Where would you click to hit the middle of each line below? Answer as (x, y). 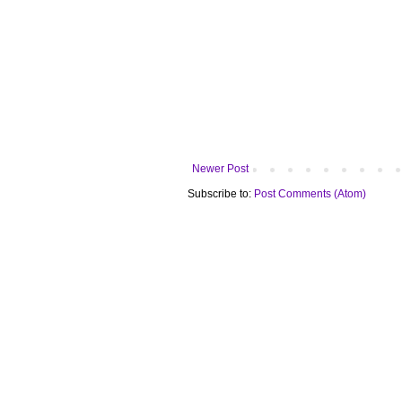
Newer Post (220, 169)
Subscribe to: (221, 194)
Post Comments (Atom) (310, 194)
